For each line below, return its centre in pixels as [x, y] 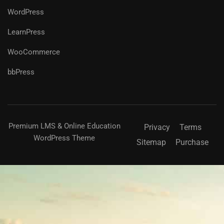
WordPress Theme [64, 138]
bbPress [21, 72]
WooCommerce [34, 52]
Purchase [192, 142]
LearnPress [26, 32]
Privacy [157, 127]
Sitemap [151, 142]
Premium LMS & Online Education [64, 126]
